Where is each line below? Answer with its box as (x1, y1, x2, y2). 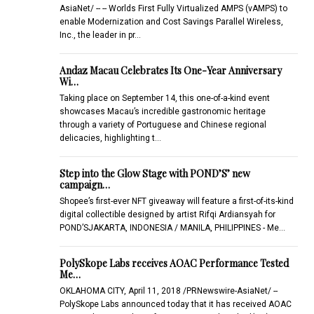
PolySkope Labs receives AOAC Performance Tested (59, 256, 289, 270)
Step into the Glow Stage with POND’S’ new (59, 166, 250, 180)
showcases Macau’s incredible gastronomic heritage (59, 106, 266, 116)
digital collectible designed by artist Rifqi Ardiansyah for (59, 209, 275, 219)
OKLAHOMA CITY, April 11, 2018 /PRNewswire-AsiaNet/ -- (59, 285, 278, 296)
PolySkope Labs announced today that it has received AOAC (59, 299, 292, 309)
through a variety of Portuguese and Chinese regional (59, 119, 266, 130)
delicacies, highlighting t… (59, 132, 161, 143)
